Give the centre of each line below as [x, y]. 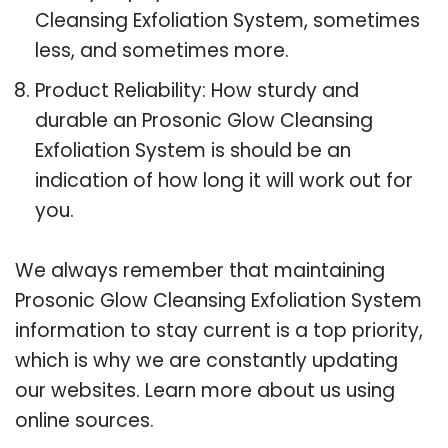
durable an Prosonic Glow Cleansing [204, 120]
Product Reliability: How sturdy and [197, 90]
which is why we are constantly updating [206, 360]
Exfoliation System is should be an [193, 150]
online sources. [84, 420]
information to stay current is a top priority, [219, 330]
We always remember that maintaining [200, 270]
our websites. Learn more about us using [205, 390]
